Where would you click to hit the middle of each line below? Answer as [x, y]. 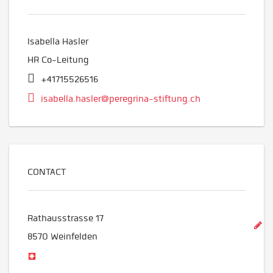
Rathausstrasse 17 [66, 218]
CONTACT [47, 172]
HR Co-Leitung [58, 60]
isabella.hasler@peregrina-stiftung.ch [121, 99]
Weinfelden [74, 236]
